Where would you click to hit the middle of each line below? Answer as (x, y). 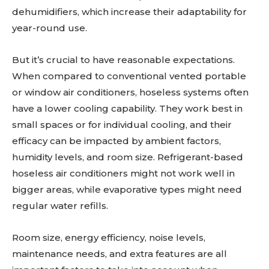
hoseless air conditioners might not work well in (123, 174)
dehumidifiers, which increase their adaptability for (129, 12)
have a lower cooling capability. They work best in (127, 109)
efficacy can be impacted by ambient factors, (116, 141)
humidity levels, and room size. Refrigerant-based (128, 157)
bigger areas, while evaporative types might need (127, 190)
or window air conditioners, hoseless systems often (130, 92)
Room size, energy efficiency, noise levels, (109, 238)
